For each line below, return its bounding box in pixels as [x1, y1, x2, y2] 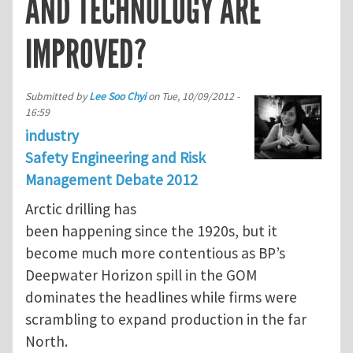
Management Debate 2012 [25, 169, 198, 189]
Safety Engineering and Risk [25, 147, 206, 167]
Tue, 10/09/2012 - [162, 89, 240, 103]
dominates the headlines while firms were [25, 288, 297, 307]
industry [25, 125, 79, 145]
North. [25, 332, 68, 351]
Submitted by [25, 89, 89, 103]
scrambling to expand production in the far [25, 310, 307, 329]
